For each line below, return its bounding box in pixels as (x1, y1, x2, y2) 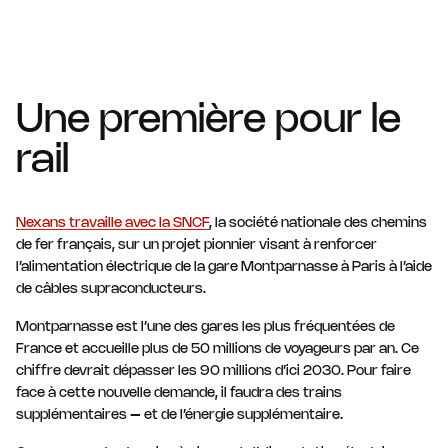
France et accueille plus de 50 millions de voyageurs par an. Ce (16, 342, 419, 356)
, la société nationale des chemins (209, 216, 427, 230)
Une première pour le (16, 101, 401, 140)
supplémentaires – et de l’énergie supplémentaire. (16, 408, 343, 422)
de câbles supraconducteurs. (16, 282, 206, 296)
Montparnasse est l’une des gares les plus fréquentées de (16, 320, 395, 334)
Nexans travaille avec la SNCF (16, 216, 209, 230)
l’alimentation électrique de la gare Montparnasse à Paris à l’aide (16, 260, 432, 274)
